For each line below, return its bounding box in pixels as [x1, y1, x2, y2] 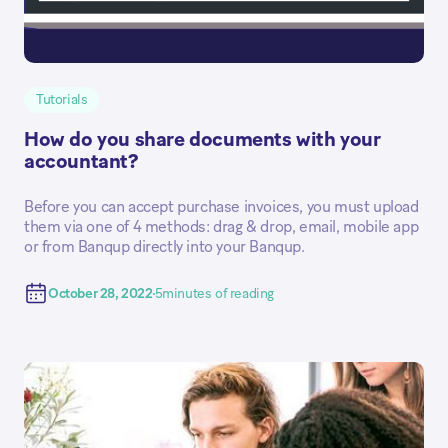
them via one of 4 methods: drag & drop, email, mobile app [24, 219, 419, 236]
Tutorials [36, 93, 88, 108]
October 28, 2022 [48, 286, 153, 301]
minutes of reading [162, 286, 275, 301]
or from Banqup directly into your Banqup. [24, 239, 305, 256]
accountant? [24, 152, 139, 173]
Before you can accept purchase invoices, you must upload [24, 199, 419, 216]
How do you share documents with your [24, 130, 381, 151]
